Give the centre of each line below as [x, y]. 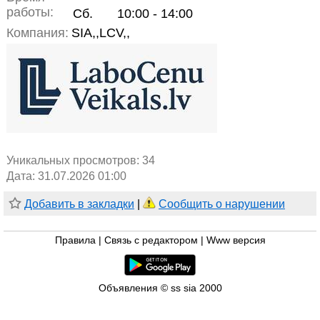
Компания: [37, 33]
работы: [30, 12]
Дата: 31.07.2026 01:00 [66, 176]
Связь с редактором [151, 241]
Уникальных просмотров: [74, 161]
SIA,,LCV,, [101, 33]
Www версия [236, 241]
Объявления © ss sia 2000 [160, 289]
